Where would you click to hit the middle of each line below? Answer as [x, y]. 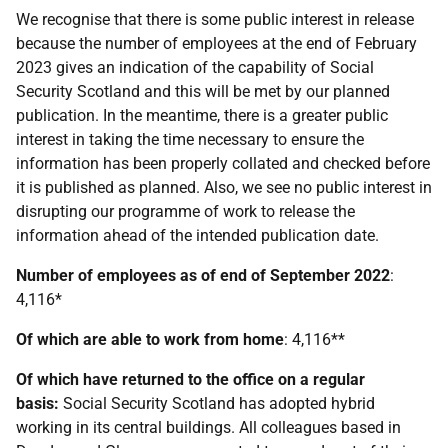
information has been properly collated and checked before [223, 163]
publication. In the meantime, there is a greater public [202, 115]
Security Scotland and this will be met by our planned [203, 91]
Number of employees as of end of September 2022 [203, 275]
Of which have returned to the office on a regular [190, 379]
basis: [37, 403]
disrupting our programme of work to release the [185, 211]
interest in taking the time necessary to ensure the [190, 139]
